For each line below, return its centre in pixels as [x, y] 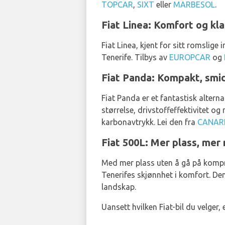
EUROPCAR [190, 57]
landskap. [119, 187]
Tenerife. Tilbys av [135, 57]
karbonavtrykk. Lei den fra [149, 122]
